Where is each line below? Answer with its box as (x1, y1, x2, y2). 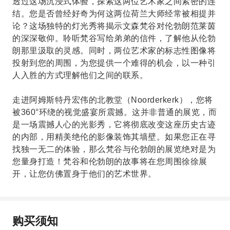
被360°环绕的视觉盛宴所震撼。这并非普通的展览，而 (12, 108, 217, 117)
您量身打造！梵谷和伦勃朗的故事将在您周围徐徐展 (12, 157, 207, 166)
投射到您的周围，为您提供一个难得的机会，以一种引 (12, 59, 216, 67)
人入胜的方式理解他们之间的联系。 (12, 71, 148, 80)
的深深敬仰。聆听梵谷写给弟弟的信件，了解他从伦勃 (12, 34, 216, 43)
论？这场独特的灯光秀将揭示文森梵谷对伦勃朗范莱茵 (12, 22, 216, 30)
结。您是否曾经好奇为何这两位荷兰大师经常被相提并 (12, 9, 216, 18)
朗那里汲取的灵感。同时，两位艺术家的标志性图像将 (12, 46, 216, 55)
